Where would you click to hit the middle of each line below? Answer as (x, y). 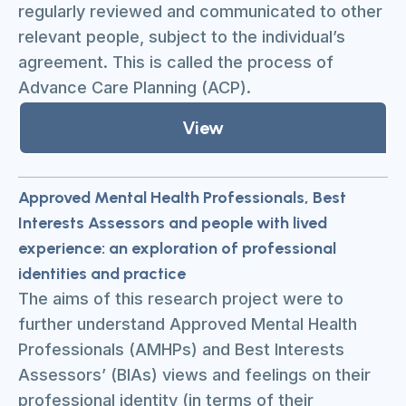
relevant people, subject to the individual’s (182, 37)
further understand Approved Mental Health (188, 324)
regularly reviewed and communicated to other (200, 11)
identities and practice (102, 274)
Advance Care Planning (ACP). (135, 87)
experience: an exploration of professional (177, 248)
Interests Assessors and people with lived (173, 223)
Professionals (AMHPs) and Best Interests (181, 349)
